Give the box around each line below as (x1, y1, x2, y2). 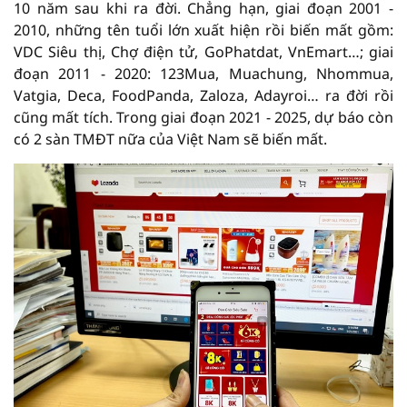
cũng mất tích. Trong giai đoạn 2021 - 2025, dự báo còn (14, 106, 393, 127)
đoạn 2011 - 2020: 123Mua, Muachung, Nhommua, (14, 63, 393, 84)
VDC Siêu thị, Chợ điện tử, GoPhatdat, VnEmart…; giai (14, 41, 393, 62)
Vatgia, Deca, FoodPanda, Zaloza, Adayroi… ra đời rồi (14, 84, 393, 105)
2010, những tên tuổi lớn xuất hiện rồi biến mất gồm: (14, 19, 393, 40)
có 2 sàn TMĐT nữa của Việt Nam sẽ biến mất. (14, 128, 327, 149)
